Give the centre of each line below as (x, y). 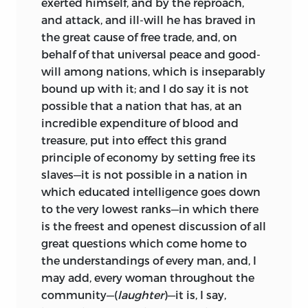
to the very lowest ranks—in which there (150, 209)
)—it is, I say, (195, 295)
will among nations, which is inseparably (153, 71)
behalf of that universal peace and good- (151, 54)
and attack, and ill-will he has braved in (148, 20)
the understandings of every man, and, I (149, 261)
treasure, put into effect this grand (134, 140)
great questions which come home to (144, 243)
